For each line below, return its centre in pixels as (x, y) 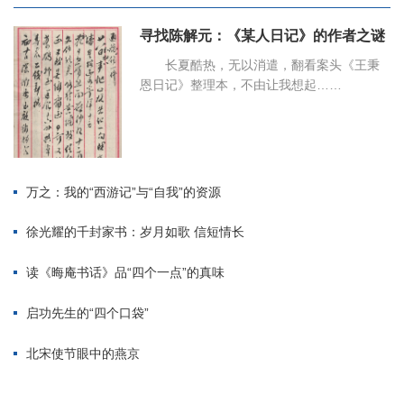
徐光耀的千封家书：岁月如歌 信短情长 (135, 232)
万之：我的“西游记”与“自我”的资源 (124, 192)
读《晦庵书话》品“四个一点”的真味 (125, 273)
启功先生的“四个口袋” (87, 312)
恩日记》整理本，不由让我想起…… (241, 85)
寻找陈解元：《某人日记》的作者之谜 (262, 36)
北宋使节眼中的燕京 (83, 353)
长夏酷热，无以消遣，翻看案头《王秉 (272, 65)
